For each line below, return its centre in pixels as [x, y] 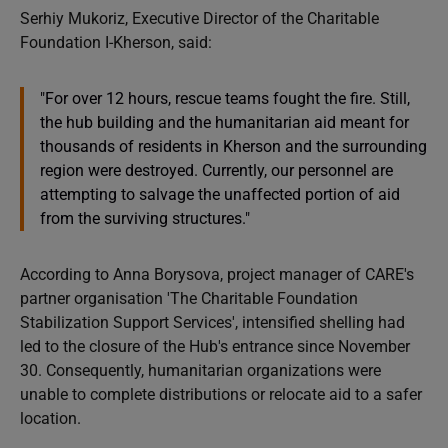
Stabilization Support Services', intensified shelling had [212, 322]
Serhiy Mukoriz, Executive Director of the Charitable [199, 18]
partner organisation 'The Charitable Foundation [189, 298]
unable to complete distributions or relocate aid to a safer [221, 394]
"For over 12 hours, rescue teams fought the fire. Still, [225, 98]
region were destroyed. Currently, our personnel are [216, 170]
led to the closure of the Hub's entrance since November [215, 346]
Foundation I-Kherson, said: [116, 42]
